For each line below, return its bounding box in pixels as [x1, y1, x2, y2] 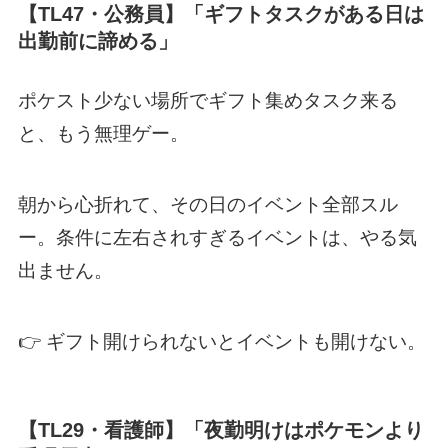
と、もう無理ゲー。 [17, 123, 189, 145]
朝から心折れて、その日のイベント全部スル [17, 194, 398, 216]
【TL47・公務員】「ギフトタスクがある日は [17, 2, 424, 25]
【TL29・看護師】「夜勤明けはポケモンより [17, 418, 424, 441]
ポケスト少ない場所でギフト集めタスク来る [17, 90, 398, 112]
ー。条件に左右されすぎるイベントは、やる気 [17, 227, 417, 249]
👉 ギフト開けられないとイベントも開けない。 [17, 330, 426, 352]
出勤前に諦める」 [17, 29, 178, 52]
